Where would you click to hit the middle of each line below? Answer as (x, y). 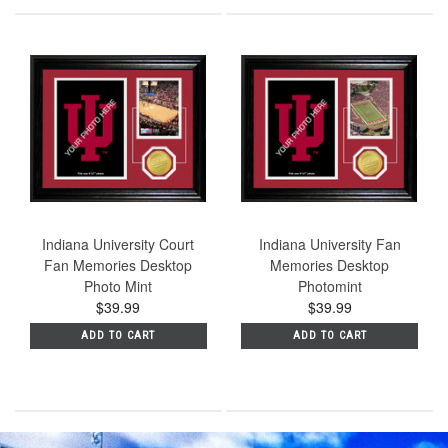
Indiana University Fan (329, 244)
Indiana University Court (118, 244)
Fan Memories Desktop (118, 265)
